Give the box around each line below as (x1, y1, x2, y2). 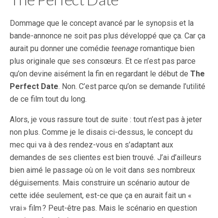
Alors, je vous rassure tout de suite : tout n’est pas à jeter (10, 115, 202, 125)
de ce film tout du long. (10, 94, 87, 104)
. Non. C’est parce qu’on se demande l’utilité (58, 82, 205, 91)
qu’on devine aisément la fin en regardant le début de (10, 69, 190, 79)
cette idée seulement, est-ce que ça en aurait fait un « (10, 191, 193, 200)
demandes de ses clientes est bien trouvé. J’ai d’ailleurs (10, 153, 201, 163)
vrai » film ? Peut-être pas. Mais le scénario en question (10, 203, 197, 213)
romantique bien (138, 44, 195, 54)
